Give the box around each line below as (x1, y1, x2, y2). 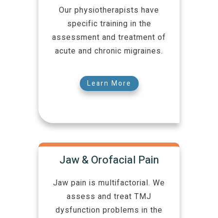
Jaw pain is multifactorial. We (53, 177, 165, 189)
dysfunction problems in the (55, 204, 163, 217)
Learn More (87, 78, 131, 89)
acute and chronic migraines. (55, 45, 163, 57)
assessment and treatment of (52, 32, 166, 44)
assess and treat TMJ (67, 191, 151, 203)
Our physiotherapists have (59, 4, 159, 17)
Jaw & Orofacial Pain (59, 152, 159, 168)
